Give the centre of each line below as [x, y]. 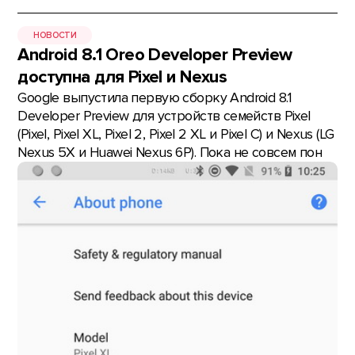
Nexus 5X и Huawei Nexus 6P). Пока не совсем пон [170, 153]
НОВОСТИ [55, 35]
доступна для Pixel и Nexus [122, 77]
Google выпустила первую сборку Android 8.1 [155, 98]
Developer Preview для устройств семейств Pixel [164, 116]
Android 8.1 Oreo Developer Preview [155, 55]
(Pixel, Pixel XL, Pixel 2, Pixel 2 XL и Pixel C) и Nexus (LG [176, 134]
